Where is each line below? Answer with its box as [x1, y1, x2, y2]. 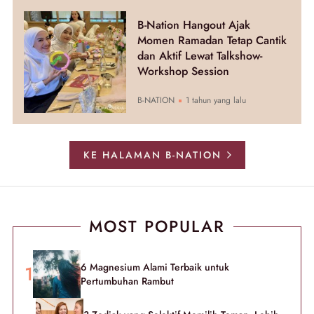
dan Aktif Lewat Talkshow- [137, 48, 262, 64]
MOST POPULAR [89, 214, 225, 239]
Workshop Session [137, 63, 229, 80]
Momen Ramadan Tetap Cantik [137, 32, 287, 49]
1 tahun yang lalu [182, 94, 246, 107]
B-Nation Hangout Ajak [137, 17, 250, 34]
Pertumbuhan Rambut [81, 274, 174, 289]
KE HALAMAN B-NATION [83, 148, 221, 163]
